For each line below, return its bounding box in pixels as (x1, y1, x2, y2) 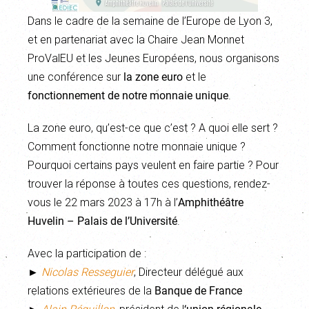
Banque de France (152, 284, 242, 297)
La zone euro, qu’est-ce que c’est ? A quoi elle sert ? (28, 121, 278, 134)
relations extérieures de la (28, 284, 152, 297)
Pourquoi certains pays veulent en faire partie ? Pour (28, 159, 279, 172)
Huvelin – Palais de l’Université (28, 215, 177, 228)
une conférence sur (28, 70, 123, 83)
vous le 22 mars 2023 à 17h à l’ (28, 196, 178, 209)
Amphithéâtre (178, 196, 243, 209)
